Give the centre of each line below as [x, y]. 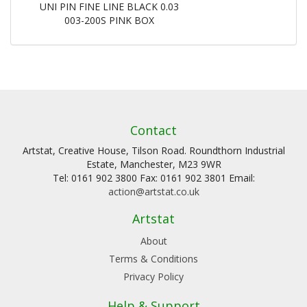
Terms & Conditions [153, 258]
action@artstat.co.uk [153, 191]
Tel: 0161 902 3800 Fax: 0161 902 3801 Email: [153, 177]
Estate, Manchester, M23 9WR [153, 164]
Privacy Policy [153, 276]
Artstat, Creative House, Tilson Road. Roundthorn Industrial [153, 150]
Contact [153, 130]
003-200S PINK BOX [110, 20]
